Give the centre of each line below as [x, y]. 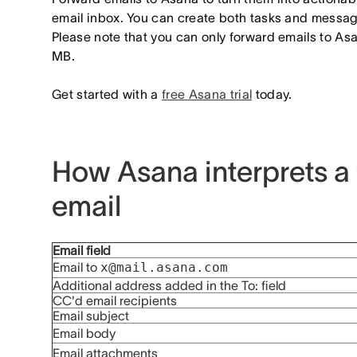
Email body [84, 333]
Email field [82, 250]
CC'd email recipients [115, 300]
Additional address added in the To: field [169, 285]
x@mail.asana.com [164, 267]
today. [274, 94]
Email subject [91, 316]
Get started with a [107, 94]
